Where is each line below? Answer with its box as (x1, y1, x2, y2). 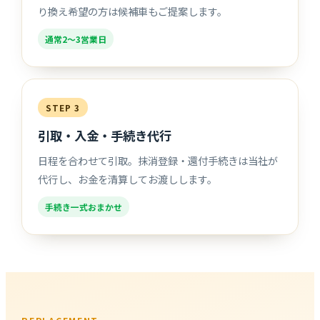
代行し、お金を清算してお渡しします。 (38, 171, 218, 186)
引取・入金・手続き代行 (38, 126, 172, 144)
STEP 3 (46, 101, 81, 114)
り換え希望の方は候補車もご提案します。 (38, 3, 228, 19)
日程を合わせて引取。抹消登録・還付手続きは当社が (38, 152, 279, 168)
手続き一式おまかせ (45, 200, 123, 213)
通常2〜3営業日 (45, 32, 107, 45)
